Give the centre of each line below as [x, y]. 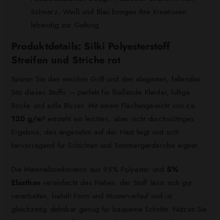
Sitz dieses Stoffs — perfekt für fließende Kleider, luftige [101, 92]
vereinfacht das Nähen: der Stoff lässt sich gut [116, 183]
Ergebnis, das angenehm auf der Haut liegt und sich [95, 132]
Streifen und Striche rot [66, 60]
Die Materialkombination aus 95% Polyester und [89, 170]
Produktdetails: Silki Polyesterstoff [91, 46]
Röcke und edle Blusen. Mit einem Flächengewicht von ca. [104, 105]
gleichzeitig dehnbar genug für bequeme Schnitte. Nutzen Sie [109, 209]
